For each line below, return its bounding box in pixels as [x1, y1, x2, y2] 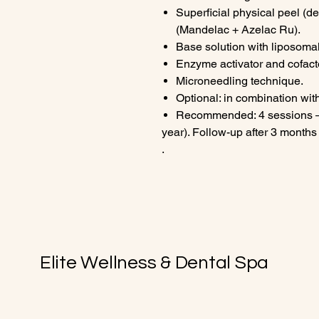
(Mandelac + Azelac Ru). [176, 23, 300, 36]
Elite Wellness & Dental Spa [40, 253, 268, 272]
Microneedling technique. [176, 74, 303, 88]
